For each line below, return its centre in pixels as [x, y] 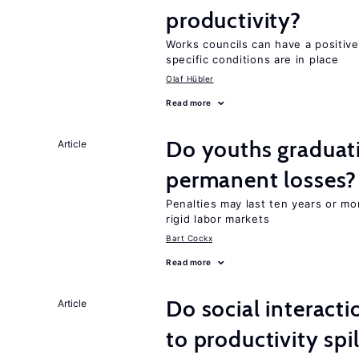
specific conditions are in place [252, 59]
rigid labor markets [218, 219]
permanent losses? [262, 179]
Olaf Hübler [190, 79]
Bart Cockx [189, 238]
